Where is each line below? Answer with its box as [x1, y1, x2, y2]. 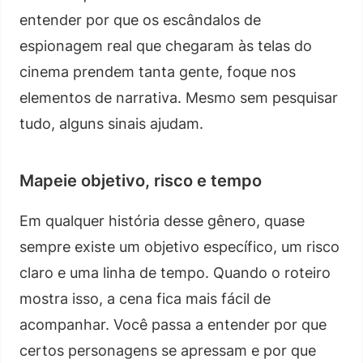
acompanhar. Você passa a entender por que [19, 315, 327, 333]
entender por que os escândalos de [19, 11, 261, 28]
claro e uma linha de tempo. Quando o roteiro [19, 263, 331, 281]
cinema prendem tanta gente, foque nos [19, 62, 296, 80]
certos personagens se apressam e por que [19, 341, 316, 359]
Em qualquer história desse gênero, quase [19, 211, 305, 229]
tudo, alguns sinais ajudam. [19, 114, 203, 132]
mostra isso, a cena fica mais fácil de [19, 289, 271, 307]
